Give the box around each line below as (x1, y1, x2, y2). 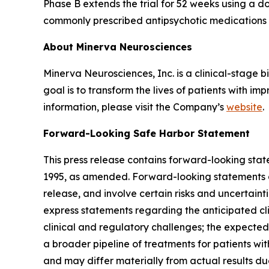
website (226, 100, 262, 113)
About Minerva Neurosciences (43, 40, 192, 53)
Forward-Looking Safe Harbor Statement (43, 127, 250, 139)
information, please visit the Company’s (43, 100, 226, 113)
